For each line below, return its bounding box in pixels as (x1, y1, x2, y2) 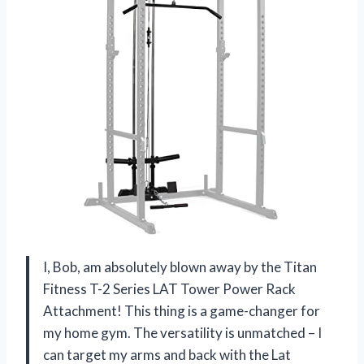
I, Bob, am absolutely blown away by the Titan (43, 258, 317, 275)
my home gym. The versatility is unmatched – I (43, 323, 322, 341)
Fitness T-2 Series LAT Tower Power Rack (43, 279, 296, 297)
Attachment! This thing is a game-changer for (43, 301, 320, 319)
